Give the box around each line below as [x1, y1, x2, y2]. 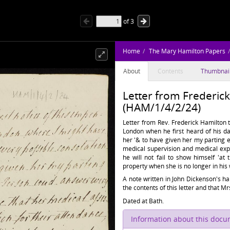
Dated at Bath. [123, 196, 164, 205]
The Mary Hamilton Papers [149, 47, 225, 55]
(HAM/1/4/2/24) [123, 100, 201, 114]
